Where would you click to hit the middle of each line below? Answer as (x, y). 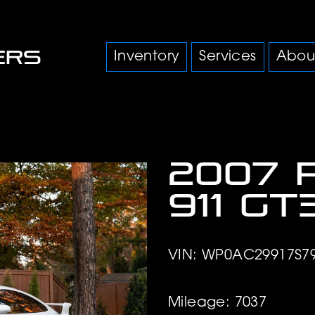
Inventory (147, 57)
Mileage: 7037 (218, 303)
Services (228, 57)
